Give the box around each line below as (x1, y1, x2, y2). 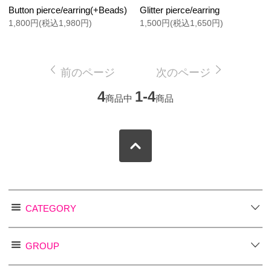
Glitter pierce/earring (140, 4, 220, 15)
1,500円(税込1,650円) (140, 18, 224, 28)
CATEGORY (25, 203, 76, 214)
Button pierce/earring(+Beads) (8, 4, 128, 15)
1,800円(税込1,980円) (8, 18, 93, 28)
